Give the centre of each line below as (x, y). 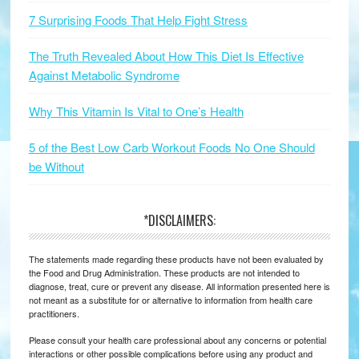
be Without (56, 167)
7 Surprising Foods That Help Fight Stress (138, 20)
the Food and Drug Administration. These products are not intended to (164, 273)
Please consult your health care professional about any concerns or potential (177, 340)
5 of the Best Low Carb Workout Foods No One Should (171, 147)
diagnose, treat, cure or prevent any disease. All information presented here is (179, 286)
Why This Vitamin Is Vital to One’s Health (136, 111)
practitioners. (54, 314)
